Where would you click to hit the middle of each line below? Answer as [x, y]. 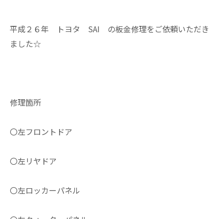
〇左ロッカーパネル [45, 190]
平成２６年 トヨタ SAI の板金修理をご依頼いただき [109, 29]
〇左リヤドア [33, 161]
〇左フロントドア [41, 131]
